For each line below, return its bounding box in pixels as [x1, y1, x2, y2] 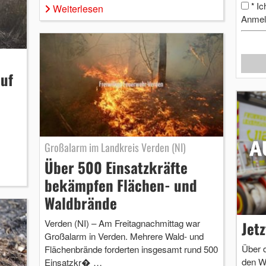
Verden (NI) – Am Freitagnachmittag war [44, 217, 200, 230]
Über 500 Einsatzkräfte [44, 156, 188, 179]
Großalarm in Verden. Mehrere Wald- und [44, 230, 204, 243]
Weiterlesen [52, 2, 103, 16]
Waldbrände [44, 192, 117, 214]
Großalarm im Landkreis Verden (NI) [44, 140, 186, 156]
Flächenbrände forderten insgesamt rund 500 [44, 243, 218, 256]
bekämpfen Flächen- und [44, 174, 197, 197]
